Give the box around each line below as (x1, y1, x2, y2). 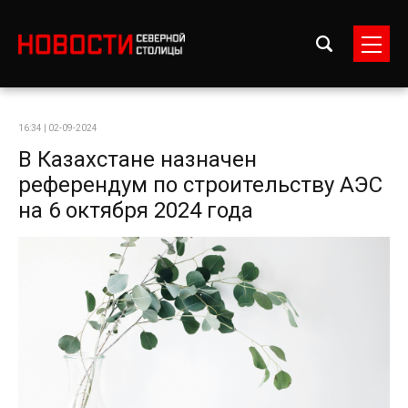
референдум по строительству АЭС (18, 172, 382, 198)
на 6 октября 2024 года (18, 198, 253, 223)
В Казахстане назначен (18, 147, 257, 172)
